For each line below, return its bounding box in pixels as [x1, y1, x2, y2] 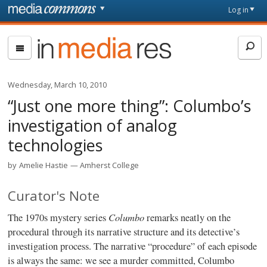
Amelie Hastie [19, 159, 69, 170]
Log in [228, 5, 249, 15]
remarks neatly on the [144, 211, 231, 224]
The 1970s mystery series [8, 211, 109, 224]
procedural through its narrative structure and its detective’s [8, 225, 240, 238]
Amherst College [80, 159, 139, 170]
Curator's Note [8, 186, 100, 205]
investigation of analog [8, 114, 178, 136]
